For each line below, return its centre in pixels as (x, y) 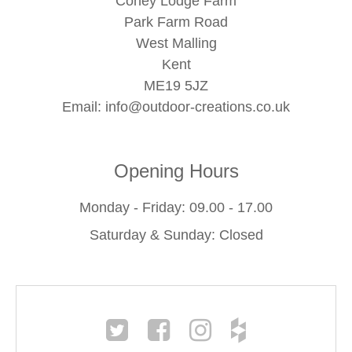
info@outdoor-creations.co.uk (198, 107)
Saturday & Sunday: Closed (176, 235)
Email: (84, 107)
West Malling (176, 44)
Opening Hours (176, 171)
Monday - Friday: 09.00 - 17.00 (176, 208)
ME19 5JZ (176, 86)
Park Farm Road (176, 22)
